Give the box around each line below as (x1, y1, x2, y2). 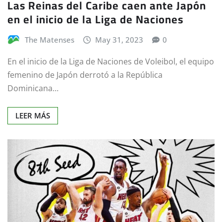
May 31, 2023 (95, 35, 144, 45)
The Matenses (24, 35, 74, 45)
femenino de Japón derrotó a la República (7, 69, 163, 81)
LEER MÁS (15, 111, 50, 121)
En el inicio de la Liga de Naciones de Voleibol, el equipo (7, 56, 214, 67)
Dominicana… (7, 83, 58, 94)
